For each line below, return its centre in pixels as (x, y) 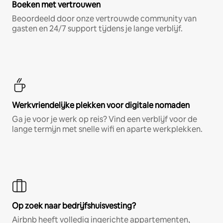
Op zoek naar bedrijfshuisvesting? (74, 206)
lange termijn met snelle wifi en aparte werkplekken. (107, 129)
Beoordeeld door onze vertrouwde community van (104, 18)
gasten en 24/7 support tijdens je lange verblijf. (97, 28)
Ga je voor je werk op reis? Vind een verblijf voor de (105, 119)
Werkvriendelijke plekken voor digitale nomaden (101, 105)
